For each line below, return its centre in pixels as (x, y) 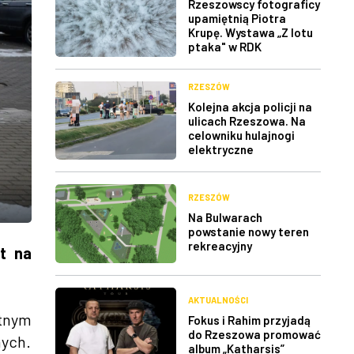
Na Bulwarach (225, 217)
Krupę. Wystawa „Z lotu (250, 32)
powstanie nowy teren (249, 231)
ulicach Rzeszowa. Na (247, 121)
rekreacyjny (220, 245)
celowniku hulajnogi (241, 136)
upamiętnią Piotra (237, 18)
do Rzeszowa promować (254, 334)
